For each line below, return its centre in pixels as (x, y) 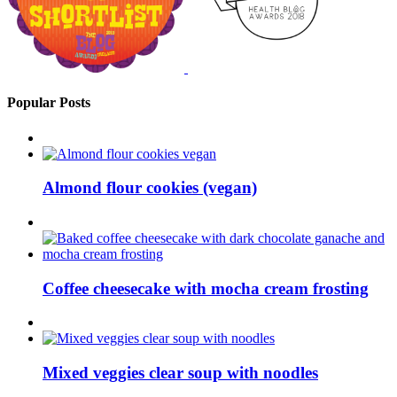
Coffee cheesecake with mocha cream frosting (206, 288)
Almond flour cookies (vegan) (150, 188)
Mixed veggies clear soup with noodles (180, 373)
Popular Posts (49, 103)
